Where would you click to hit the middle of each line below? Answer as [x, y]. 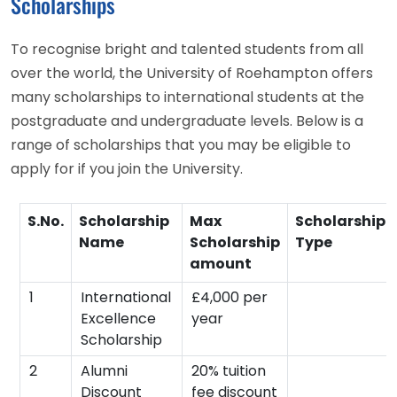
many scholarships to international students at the [187, 97]
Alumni [104, 370]
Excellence [118, 318]
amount [221, 263]
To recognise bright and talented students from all [187, 49]
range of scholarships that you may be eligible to [181, 144]
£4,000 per [230, 297]
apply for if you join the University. [127, 168]
